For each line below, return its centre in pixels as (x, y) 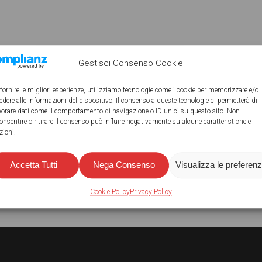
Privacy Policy (151, 192)
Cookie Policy (110, 192)
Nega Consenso (124, 165)
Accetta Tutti (34, 165)
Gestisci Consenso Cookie (131, 63)
